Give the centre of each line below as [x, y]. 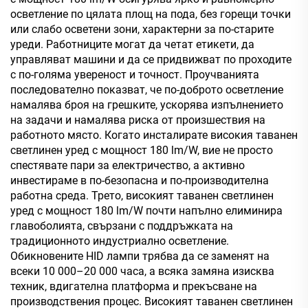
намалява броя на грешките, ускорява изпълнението [147, 104]
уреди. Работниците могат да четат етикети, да [132, 44]
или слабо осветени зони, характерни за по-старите [142, 29]
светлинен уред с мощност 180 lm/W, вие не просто [142, 150]
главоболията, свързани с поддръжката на [122, 225]
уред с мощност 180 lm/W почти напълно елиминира [146, 210]
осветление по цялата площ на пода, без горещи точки [151, 14]
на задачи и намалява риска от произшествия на [138, 120]
